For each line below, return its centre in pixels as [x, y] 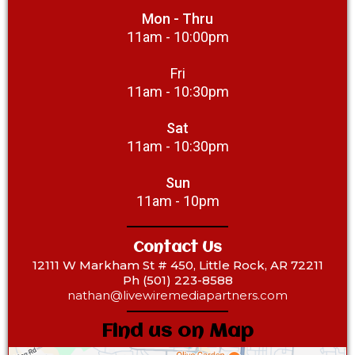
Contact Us [177, 248]
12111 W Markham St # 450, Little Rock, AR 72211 [177, 265]
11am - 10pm [177, 200]
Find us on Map [177, 331]
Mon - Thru [177, 18]
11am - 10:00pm [177, 36]
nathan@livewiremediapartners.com [177, 295]
